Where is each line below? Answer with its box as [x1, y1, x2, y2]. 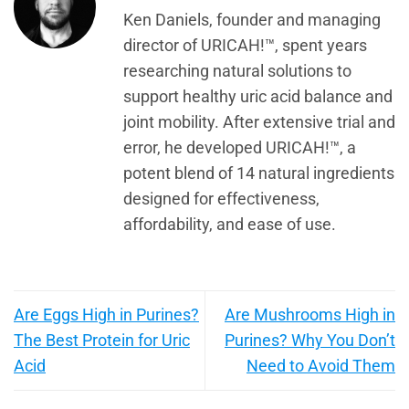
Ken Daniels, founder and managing [123, 10, 381, 29]
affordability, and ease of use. [123, 215, 336, 234]
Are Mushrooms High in [225, 306, 395, 325]
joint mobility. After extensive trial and [123, 112, 395, 131]
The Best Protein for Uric [14, 331, 190, 351]
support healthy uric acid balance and [123, 87, 393, 106]
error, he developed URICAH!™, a [123, 138, 356, 157]
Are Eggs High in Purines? [14, 306, 199, 325]
